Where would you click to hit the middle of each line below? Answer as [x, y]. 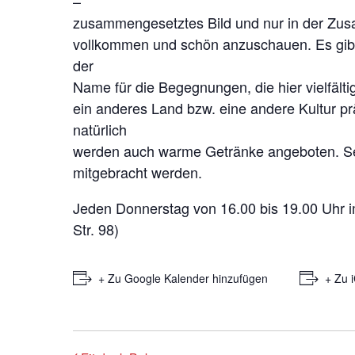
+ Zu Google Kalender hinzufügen [183, 278]
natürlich [100, 129]
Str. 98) [96, 229]
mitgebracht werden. [137, 172]
